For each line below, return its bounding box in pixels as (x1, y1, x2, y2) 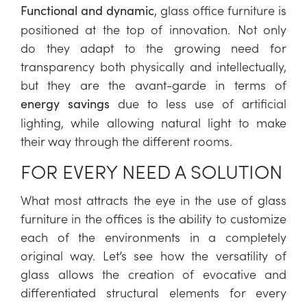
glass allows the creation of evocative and (21, 265, 286, 282)
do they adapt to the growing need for (21, 39, 286, 56)
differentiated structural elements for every (21, 284, 286, 301)
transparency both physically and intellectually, (21, 58, 286, 75)
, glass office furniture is (154, 1, 286, 19)
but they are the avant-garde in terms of (21, 76, 286, 93)
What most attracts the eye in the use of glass (21, 191, 286, 208)
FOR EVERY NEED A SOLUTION (21, 157, 282, 184)
